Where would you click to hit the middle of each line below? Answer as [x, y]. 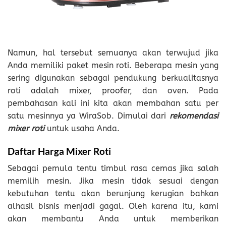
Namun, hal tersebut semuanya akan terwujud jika [113, 52]
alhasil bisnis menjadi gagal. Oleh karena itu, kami [113, 206]
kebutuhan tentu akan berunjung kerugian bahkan [113, 194]
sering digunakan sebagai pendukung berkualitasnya [113, 78]
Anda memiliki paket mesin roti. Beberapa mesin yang [113, 65]
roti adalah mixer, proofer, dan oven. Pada [113, 90]
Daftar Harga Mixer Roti [59, 151]
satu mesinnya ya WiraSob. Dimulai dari [89, 116]
